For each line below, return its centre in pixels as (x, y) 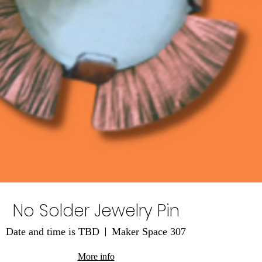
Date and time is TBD (53, 232)
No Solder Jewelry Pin (96, 211)
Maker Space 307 (149, 232)
